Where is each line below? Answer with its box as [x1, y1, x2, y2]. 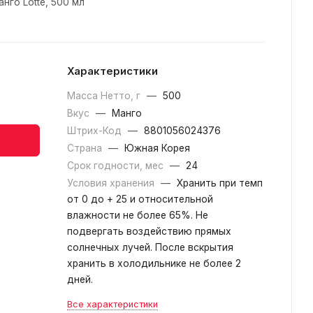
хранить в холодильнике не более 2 [67, 258, 241, 269]
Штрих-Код [67, 125, 124, 136]
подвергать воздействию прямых [67, 226, 231, 237]
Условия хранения [67, 177, 157, 189]
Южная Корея [124, 143, 190, 154]
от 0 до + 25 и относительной [67, 194, 213, 205]
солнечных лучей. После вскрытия [67, 242, 233, 253]
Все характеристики [67, 299, 158, 310]
